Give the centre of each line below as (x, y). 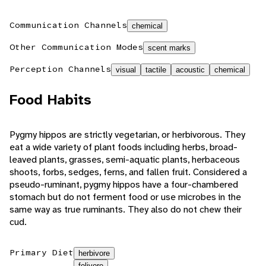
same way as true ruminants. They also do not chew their (126, 210)
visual (126, 70)
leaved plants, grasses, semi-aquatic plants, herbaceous (125, 160)
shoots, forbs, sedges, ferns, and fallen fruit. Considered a (128, 172)
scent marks (169, 48)
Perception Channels (60, 69)
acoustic (190, 70)
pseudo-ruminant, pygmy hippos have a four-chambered (124, 185)
